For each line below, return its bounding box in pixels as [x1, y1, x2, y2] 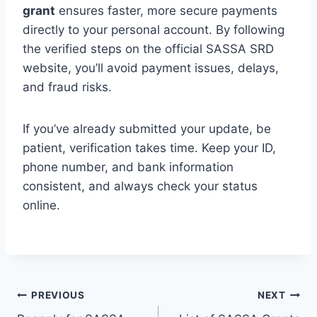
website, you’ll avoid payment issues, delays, [23, 61, 279, 76]
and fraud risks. [23, 80, 112, 95]
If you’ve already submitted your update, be [23, 122, 271, 137]
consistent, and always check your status [23, 179, 258, 194]
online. [23, 198, 60, 213]
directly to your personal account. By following [23, 23, 284, 38]
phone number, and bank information [23, 160, 234, 175]
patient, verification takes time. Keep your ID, [23, 141, 276, 156]
